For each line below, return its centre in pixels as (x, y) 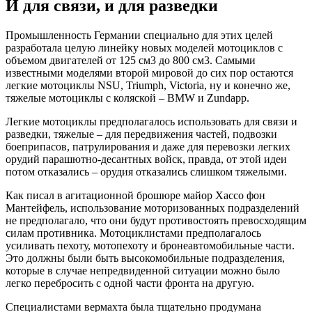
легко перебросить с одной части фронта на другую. (130, 283)
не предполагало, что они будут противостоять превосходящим (156, 220)
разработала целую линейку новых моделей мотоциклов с (144, 47)
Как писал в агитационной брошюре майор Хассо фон (135, 195)
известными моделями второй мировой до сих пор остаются (149, 72)
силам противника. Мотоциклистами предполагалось (133, 233)
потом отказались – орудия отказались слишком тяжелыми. (146, 171)
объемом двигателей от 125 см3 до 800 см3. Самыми (131, 60)
